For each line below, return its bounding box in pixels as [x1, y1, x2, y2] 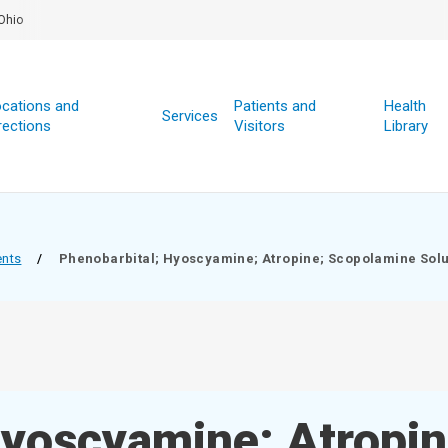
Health [383, 97, 426, 115]
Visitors [233, 117, 285, 135]
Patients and [233, 97, 316, 115]
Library [383, 117, 428, 135]
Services [161, 107, 218, 125]
